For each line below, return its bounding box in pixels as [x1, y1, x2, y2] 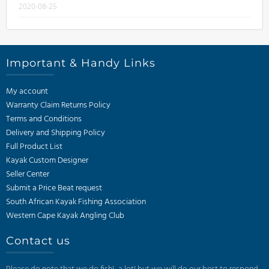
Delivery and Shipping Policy [6, 126, 105, 140]
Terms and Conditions [6, 112, 82, 126]
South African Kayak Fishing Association [6, 195, 146, 209]
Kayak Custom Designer [6, 154, 88, 168]
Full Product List [6, 140, 62, 154]
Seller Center [6, 168, 49, 181]
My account [6, 85, 48, 98]
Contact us [6, 234, 70, 247]
